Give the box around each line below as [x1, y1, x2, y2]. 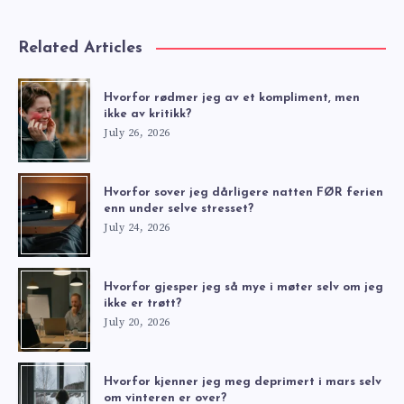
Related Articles [18, 39, 142, 57]
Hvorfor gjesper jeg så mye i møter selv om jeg [104, 280, 383, 293]
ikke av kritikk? [104, 107, 191, 120]
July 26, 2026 [104, 125, 170, 140]
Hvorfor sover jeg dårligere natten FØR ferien [104, 186, 383, 198]
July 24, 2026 [104, 220, 170, 234]
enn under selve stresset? [104, 202, 253, 215]
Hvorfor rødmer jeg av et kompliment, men [104, 91, 360, 104]
